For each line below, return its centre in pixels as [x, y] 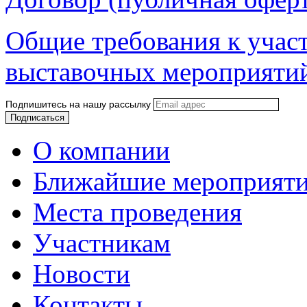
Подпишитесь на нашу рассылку [78, 105]
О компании [101, 151]
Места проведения [137, 212]
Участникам [102, 243]
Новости [82, 274]
